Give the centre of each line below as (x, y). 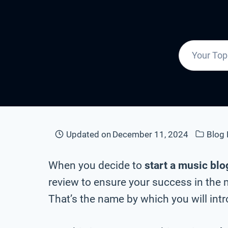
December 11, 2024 (151, 134)
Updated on (89, 134)
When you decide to (96, 165)
